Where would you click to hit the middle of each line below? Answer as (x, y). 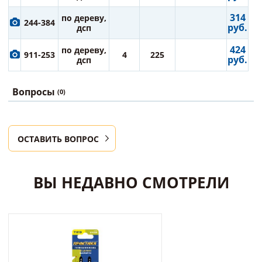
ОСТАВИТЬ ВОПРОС (58, 139)
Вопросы (35, 92)
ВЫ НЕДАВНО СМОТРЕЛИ (131, 182)
